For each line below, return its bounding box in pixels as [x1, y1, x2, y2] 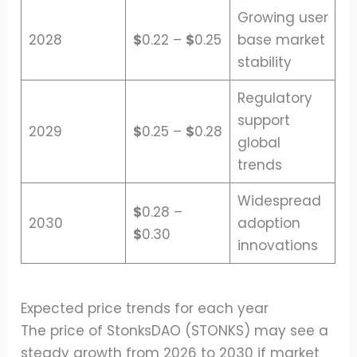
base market [237, 29, 325, 49]
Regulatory [237, 88, 312, 108]
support [237, 110, 290, 130]
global [237, 132, 280, 152]
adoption [237, 213, 300, 233]
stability [237, 52, 292, 72]
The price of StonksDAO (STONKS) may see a [21, 321, 329, 341]
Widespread [237, 190, 321, 210]
